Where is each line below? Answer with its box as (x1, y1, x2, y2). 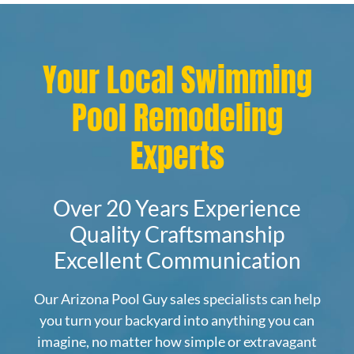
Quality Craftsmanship (70, 220, 284, 248)
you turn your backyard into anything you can (40, 311, 314, 330)
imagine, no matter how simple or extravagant (37, 333, 317, 351)
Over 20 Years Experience (53, 194, 301, 222)
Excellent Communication (53, 247, 301, 274)
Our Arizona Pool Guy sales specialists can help (33, 290, 321, 308)
